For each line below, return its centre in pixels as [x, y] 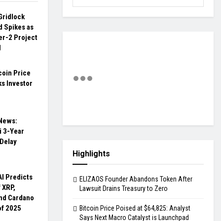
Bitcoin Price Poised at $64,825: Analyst [135, 208]
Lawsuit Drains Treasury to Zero [124, 189]
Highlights [91, 154]
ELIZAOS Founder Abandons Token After [136, 179]
